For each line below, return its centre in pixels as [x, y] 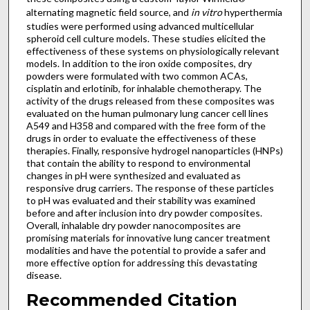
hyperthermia [252, 12]
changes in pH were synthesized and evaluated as [133, 175]
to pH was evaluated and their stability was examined [140, 200]
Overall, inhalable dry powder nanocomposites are [133, 225]
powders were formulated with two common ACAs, [137, 75]
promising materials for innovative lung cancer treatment [148, 237]
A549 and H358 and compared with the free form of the [146, 125]
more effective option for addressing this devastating [142, 262]
